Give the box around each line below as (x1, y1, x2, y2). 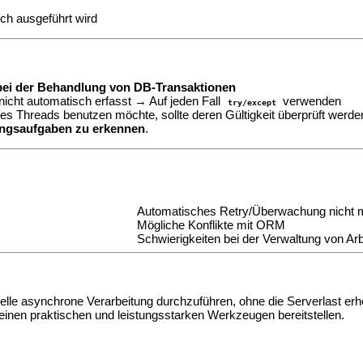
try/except (227, 97, 276, 108)
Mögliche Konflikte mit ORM (137, 218, 285, 233)
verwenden (280, 94, 342, 109)
